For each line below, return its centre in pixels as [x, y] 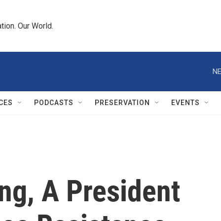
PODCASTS [54, 103]
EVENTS [185, 103]
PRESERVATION [122, 103]
